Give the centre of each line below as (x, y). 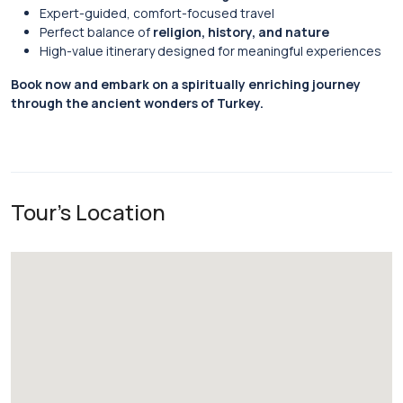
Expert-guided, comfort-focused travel (157, 13)
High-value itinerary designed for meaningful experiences (210, 51)
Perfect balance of (96, 32)
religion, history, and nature (241, 32)
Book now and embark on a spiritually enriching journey (186, 84)
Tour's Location (88, 212)
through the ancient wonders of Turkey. (137, 103)
